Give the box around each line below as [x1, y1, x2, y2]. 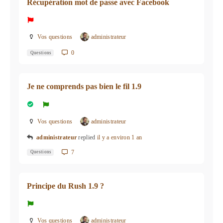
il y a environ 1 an [97, 133, 142, 141]
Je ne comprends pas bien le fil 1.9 [27, 82, 141, 91]
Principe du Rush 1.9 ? [27, 182, 104, 191]
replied [78, 133, 97, 141]
